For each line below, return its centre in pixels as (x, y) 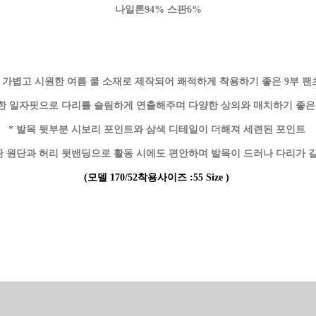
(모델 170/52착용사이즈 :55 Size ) (158, 177)
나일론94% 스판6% (158, 9)
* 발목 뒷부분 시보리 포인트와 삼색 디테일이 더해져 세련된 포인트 (158, 129)
